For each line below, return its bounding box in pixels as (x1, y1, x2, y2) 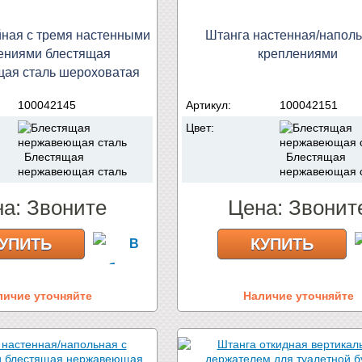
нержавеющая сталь (18, 164, 127, 178)
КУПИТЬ (250, 234, 314, 253)
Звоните (27, 195, 107, 220)
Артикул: (186, 98, 234, 112)
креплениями (257, 46, 338, 61)
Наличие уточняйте (242, 288, 354, 302)
